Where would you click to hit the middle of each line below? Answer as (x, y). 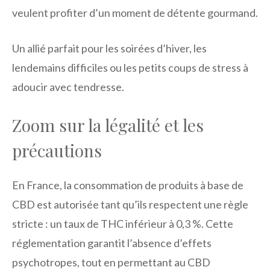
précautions (57, 150)
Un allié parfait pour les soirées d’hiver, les (109, 48)
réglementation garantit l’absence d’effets (112, 243)
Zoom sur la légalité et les (108, 125)
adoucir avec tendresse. (68, 86)
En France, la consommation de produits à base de (128, 185)
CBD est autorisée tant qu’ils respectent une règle (130, 204)
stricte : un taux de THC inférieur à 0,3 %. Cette (123, 223)
